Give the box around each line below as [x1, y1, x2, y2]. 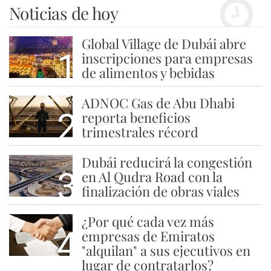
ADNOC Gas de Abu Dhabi [81, 93, 235, 112]
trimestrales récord [81, 122, 198, 141]
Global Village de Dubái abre [81, 34, 246, 53]
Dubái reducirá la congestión [81, 152, 252, 171]
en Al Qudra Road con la [81, 167, 223, 186]
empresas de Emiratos [81, 226, 215, 245]
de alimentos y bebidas [81, 63, 215, 82]
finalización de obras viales [81, 181, 240, 200]
